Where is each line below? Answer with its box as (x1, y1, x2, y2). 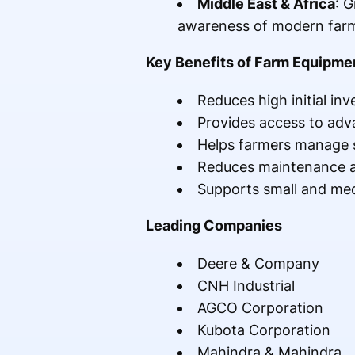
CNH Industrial (197, 277, 295, 295)
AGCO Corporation (197, 300, 323, 317)
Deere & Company (197, 255, 319, 273)
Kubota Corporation (197, 322, 330, 339)
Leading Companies (145, 217, 282, 235)
